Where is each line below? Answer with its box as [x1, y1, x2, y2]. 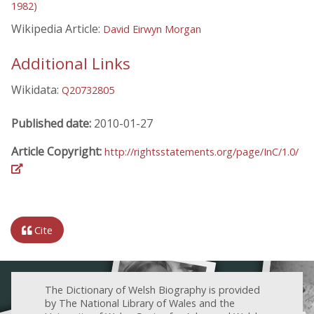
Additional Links [11, 52, 130, 74]
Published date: [11, 115, 94, 131]
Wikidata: [11, 81, 62, 97]
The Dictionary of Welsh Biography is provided [45, 282, 260, 296]
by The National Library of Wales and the [45, 296, 235, 310]
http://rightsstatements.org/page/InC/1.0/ [104, 144, 299, 158]
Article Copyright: [11, 143, 104, 159]
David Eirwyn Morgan [103, 22, 201, 36]
